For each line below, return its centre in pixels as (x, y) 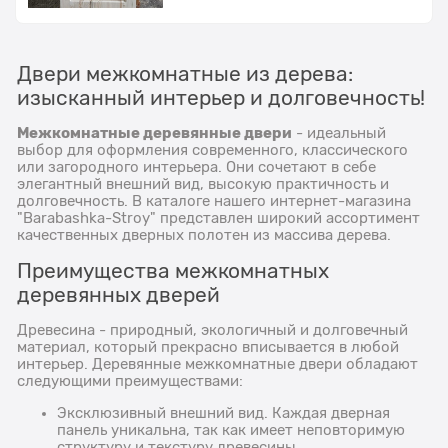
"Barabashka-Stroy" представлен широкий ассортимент (219, 217)
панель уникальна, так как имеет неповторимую (231, 429)
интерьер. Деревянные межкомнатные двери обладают (218, 363)
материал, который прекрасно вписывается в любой (208, 346)
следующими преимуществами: (130, 380)
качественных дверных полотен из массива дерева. (204, 234)
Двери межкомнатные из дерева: (185, 73)
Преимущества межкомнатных (173, 270)
